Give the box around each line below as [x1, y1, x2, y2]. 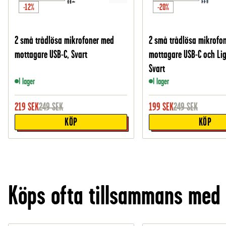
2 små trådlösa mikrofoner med [15, 34, 115, 46]
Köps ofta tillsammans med [8, 181, 220, 210]
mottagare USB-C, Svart [15, 48, 88, 61]
